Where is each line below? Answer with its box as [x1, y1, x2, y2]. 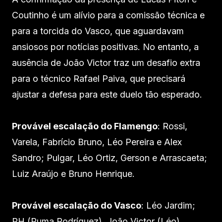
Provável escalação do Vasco [12, 200, 141, 211]
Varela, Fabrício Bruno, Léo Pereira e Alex [12, 136, 182, 147]
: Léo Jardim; [141, 200, 195, 211]
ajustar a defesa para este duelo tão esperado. [12, 89, 202, 100]
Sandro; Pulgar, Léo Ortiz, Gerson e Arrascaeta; [12, 152, 207, 163]
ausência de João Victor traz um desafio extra [12, 57, 200, 68]
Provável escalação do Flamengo [12, 120, 158, 131]
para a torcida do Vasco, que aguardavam [12, 25, 184, 36]
